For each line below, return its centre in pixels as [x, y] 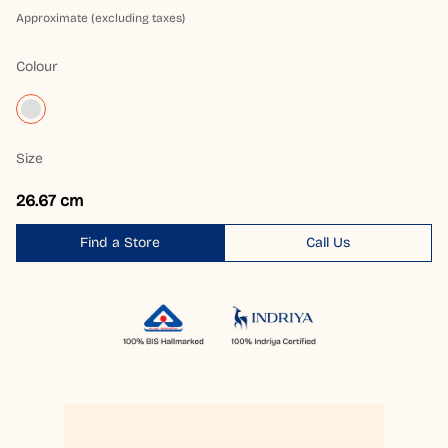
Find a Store [119, 243]
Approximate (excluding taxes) [100, 18]
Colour [37, 67]
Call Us [327, 243]
